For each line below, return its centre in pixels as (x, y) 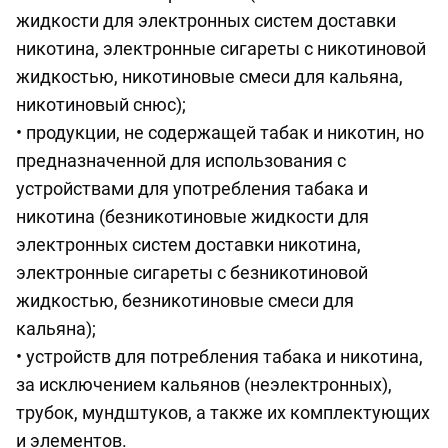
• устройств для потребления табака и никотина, (219, 357)
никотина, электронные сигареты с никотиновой (221, 49)
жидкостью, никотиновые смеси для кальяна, (209, 77)
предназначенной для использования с (181, 161)
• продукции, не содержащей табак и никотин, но (220, 133)
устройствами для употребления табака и (192, 189)
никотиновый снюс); (101, 105)
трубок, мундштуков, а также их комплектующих (223, 413)
